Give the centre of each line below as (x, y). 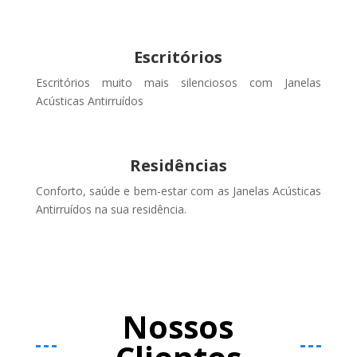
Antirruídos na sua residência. (111, 209)
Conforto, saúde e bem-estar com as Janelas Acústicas (178, 191)
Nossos (178, 326)
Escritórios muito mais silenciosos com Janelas (178, 82)
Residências (178, 165)
